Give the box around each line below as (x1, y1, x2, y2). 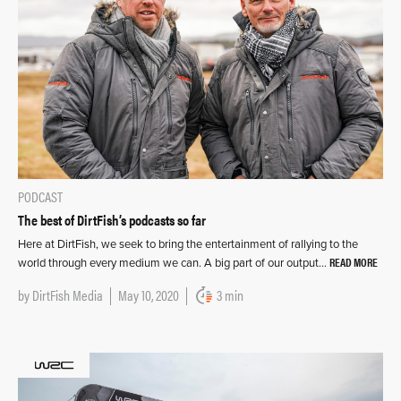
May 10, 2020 (118, 285, 179, 306)
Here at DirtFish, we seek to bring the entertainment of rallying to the (18, 237, 358, 252)
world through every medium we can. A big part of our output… (18, 256, 329, 271)
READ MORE (329, 253, 378, 271)
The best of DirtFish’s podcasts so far (18, 209, 206, 231)
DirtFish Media (32, 285, 103, 306)
